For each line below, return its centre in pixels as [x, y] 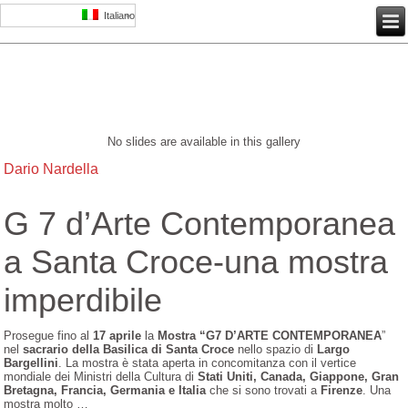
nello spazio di [278, 350]
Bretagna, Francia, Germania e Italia [105, 391]
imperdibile [83, 301]
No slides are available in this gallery [204, 142]
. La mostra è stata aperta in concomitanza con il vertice [208, 363]
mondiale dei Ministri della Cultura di [101, 377]
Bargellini [31, 363]
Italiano [117, 15]
